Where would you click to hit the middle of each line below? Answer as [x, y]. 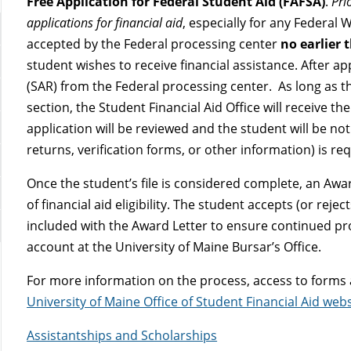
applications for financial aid [105, 22]
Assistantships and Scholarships [122, 335]
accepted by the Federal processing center [154, 43]
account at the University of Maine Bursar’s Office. [174, 246]
